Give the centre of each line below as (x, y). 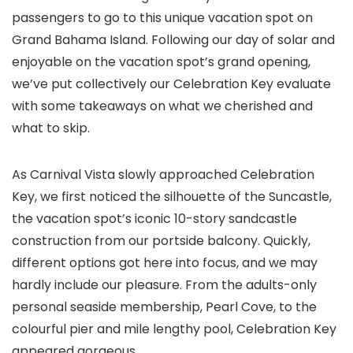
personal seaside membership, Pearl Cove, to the (164, 307)
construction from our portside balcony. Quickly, (161, 241)
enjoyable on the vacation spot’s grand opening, (161, 62)
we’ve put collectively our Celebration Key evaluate (171, 84)
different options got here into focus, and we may (165, 263)
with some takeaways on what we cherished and (162, 106)
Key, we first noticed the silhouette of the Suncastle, (172, 197)
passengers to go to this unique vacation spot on (162, 18)
